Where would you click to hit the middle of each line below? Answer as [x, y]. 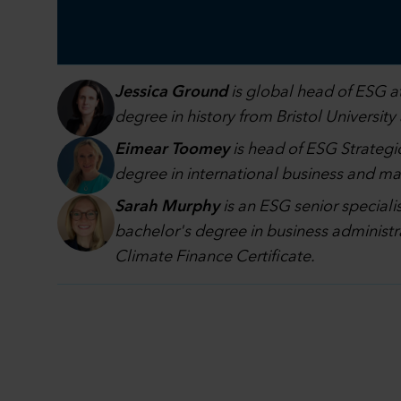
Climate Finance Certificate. [215, 256]
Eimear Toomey [172, 149]
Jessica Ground [171, 92]
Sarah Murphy [167, 206]
